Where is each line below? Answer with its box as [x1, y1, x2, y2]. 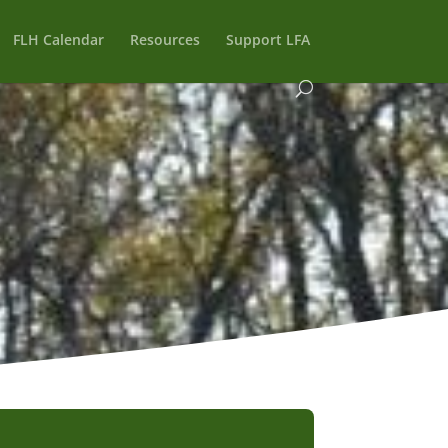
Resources [130, 30, 201, 49]
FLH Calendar [13, 30, 105, 49]
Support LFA [226, 30, 311, 49]
